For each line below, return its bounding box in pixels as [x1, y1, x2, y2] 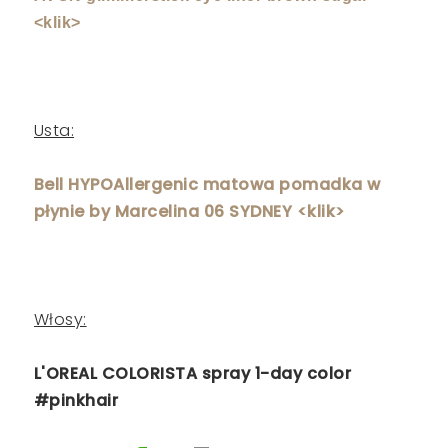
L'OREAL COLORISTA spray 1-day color [33, 362, 352, 386]
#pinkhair [33, 389, 119, 413]
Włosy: [33, 308, 87, 332]
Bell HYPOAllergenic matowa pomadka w [33, 173, 381, 197]
